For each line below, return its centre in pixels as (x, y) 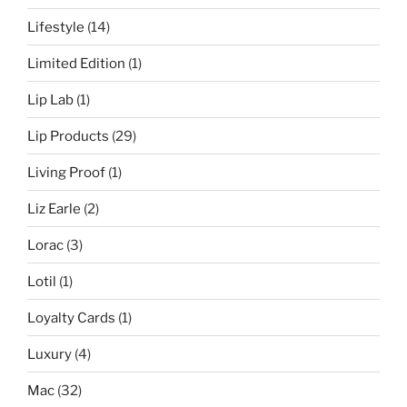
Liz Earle (54, 208)
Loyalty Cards (71, 318)
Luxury (50, 354)
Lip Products (68, 136)
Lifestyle (56, 27)
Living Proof (66, 172)
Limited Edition (76, 63)
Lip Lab (50, 99)
